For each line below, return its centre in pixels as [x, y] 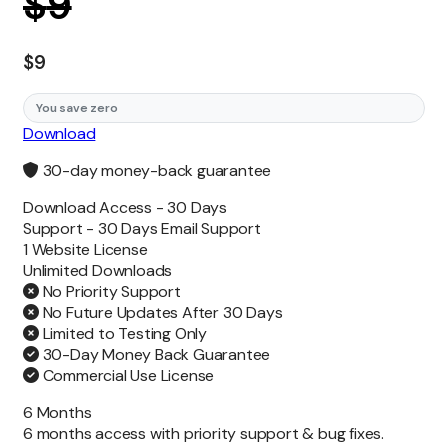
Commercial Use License [126, 376]
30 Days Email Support [179, 229]
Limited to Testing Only [123, 334]
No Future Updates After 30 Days [160, 313]
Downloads [132, 271]
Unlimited [57, 271]
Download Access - [95, 208]
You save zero [77, 108]
